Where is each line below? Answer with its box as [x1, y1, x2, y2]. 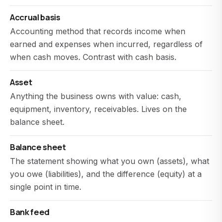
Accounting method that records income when [10, 26, 185, 36]
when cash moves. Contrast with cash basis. [10, 52, 176, 62]
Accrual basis [10, 11, 60, 23]
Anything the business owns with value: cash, [10, 91, 181, 101]
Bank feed [10, 206, 50, 218]
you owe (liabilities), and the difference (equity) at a [10, 169, 202, 179]
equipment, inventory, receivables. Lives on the [10, 104, 187, 114]
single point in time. [10, 182, 81, 192]
